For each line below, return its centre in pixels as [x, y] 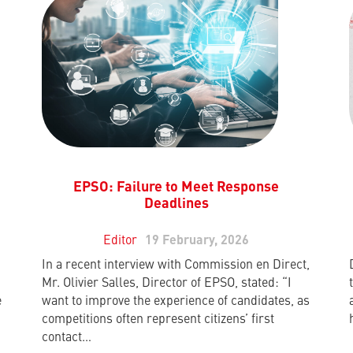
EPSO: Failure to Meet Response [176, 188]
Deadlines [176, 204]
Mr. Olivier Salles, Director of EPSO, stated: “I [167, 284]
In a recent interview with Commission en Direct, [176, 266]
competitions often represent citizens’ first [158, 320]
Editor [121, 242]
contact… [67, 338]
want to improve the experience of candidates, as [176, 302]
